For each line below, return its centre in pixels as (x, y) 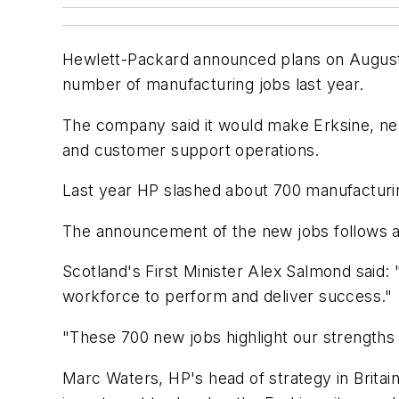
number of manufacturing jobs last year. (213, 84)
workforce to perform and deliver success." (228, 297)
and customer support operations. (191, 150)
